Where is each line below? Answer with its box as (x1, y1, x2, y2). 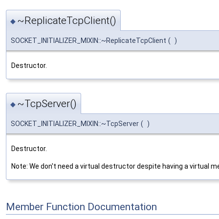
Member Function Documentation (6, 201, 157, 213)
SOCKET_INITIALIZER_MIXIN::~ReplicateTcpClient (11, 37, 166, 45)
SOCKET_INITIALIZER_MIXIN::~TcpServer (11, 119, 139, 128)
